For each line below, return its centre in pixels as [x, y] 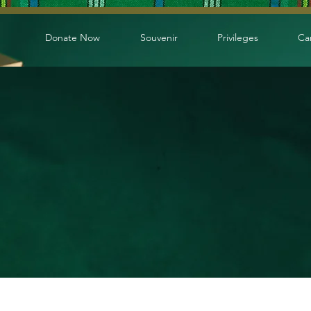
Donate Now [73, 37]
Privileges [238, 37]
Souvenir [159, 37]
